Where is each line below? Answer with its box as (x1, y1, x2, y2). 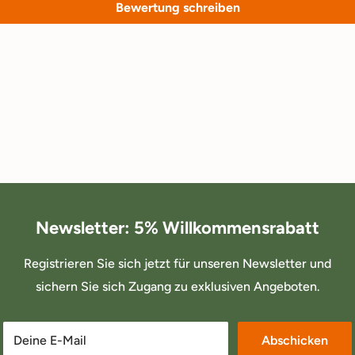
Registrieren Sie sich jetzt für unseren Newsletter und (24, 256, 331, 272)
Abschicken (261, 333, 328, 349)
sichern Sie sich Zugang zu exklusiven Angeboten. (35, 279, 320, 295)
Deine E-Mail (13, 333, 86, 349)
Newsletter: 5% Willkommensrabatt (36, 217, 319, 239)
